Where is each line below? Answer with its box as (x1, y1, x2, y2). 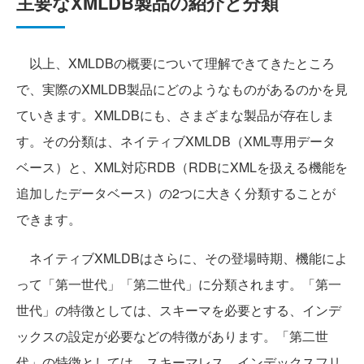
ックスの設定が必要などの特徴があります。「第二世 (16, 327, 328, 346)
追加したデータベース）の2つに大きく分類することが (16, 184, 336, 203)
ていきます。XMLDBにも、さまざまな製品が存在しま (16, 106, 335, 125)
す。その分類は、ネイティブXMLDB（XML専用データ (16, 132, 336, 151)
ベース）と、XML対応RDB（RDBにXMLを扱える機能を (16, 158, 348, 177)
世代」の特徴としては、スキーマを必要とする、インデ (16, 301, 341, 320)
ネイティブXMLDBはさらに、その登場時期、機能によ (16, 249, 348, 268)
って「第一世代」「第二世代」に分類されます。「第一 (16, 275, 341, 294)
